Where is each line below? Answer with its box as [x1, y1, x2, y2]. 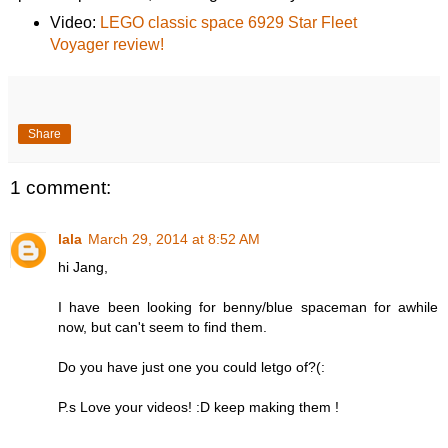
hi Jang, [58, 259, 108, 276]
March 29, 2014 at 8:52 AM [88, 231, 260, 248]
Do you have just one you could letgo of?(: [58, 359, 325, 376]
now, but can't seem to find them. [58, 319, 267, 336]
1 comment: [10, 176, 111, 198]
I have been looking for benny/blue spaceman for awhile [58, 299, 438, 316]
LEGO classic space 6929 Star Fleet [99, 13, 357, 31]
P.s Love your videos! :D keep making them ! [58, 399, 339, 416]
